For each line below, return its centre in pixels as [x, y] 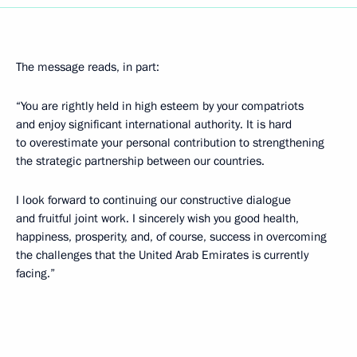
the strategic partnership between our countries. [140, 161]
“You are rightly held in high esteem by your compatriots [160, 106]
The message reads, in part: [88, 67]
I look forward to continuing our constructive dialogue [153, 200]
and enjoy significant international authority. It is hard [154, 124]
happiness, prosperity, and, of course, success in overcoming [171, 236]
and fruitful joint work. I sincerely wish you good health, [157, 218]
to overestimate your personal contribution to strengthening [170, 142]
